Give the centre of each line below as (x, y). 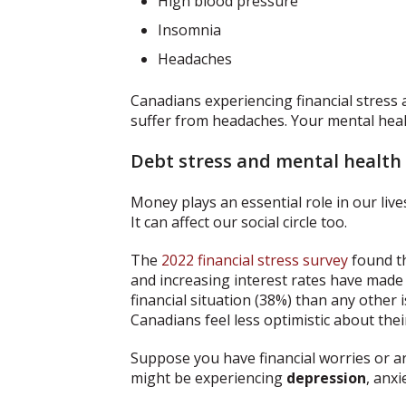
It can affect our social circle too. (239, 222)
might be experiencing (208, 378)
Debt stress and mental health (266, 161)
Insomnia (189, 30)
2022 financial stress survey (255, 261)
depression (326, 378)
